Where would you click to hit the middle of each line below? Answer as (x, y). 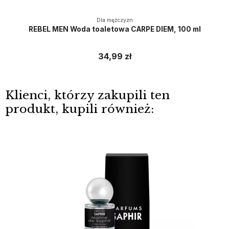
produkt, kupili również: (79, 109)
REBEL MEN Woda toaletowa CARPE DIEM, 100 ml (114, 29)
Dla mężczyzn (114, 20)
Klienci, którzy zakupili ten (87, 95)
